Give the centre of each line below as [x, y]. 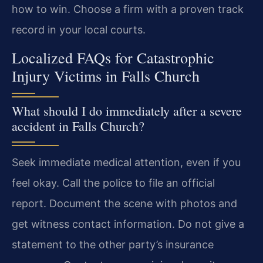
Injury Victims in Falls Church [106, 75]
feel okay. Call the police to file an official [113, 183]
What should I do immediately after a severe [127, 110]
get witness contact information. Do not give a [128, 224]
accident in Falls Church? [78, 126]
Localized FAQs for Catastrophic [113, 57]
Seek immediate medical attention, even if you [126, 162]
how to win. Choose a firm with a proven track [128, 9]
